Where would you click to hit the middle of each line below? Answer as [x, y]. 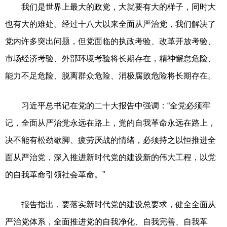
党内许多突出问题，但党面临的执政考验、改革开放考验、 [110, 41]
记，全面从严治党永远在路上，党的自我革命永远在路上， [110, 123]
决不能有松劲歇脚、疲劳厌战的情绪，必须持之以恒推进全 [110, 140]
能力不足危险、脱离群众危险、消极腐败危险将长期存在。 [110, 75]
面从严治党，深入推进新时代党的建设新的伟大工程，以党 [110, 157]
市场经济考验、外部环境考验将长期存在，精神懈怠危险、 [110, 58]
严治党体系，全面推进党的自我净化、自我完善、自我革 [106, 221]
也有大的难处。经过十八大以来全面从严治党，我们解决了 [110, 24]
